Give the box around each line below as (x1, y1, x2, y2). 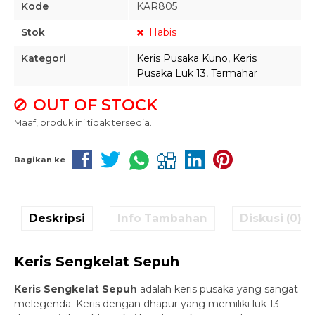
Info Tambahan (117, 211, 207, 225)
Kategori (21, 52, 66, 65)
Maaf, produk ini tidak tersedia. (14, 117, 152, 128)
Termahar (211, 67, 257, 79)
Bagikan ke (14, 155, 65, 165)
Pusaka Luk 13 (136, 67, 206, 79)
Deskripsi (29, 211, 85, 225)
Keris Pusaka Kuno (136, 52, 228, 65)
